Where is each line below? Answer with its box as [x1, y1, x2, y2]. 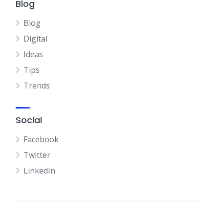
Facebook [23, 134, 59, 145]
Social [16, 114, 42, 126]
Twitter [23, 150, 50, 160]
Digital [23, 33, 47, 44]
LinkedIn [23, 165, 55, 176]
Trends [23, 80, 50, 91]
